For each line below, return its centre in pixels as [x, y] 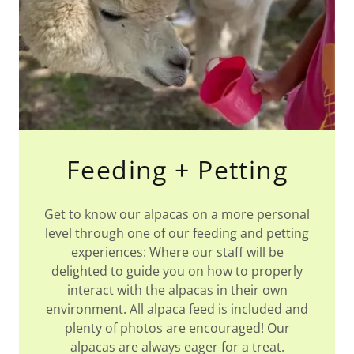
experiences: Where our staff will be [177, 252]
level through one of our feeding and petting [177, 233]
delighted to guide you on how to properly [177, 271]
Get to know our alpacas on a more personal [177, 214]
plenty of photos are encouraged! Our [177, 328]
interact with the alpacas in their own [177, 290]
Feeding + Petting [177, 169]
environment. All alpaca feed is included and [177, 309]
